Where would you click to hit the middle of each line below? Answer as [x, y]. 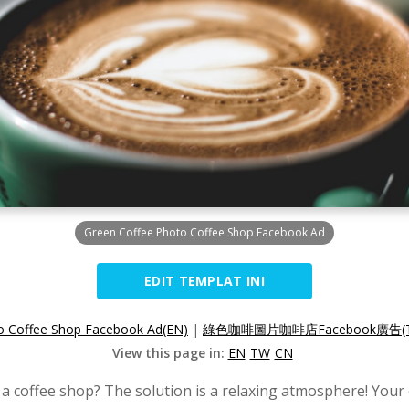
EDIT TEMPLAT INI [204, 280]
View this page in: [170, 352]
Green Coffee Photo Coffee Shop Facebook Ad [204, 232]
